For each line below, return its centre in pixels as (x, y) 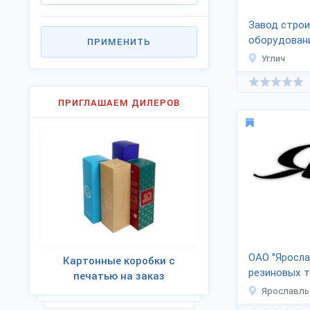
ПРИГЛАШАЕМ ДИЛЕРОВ (119, 103)
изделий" (270, 288)
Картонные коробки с (119, 261)
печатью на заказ (119, 276)
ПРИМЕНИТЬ (119, 42)
